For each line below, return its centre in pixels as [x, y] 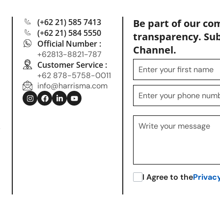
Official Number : [69, 44]
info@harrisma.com [72, 86]
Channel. [154, 50]
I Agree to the [168, 177]
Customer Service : [72, 65]
